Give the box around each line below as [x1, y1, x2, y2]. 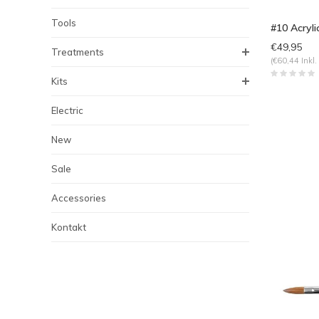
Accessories [51, 192, 106, 204]
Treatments [51, 46, 104, 58]
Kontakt [51, 221, 86, 233]
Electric [51, 105, 83, 116]
